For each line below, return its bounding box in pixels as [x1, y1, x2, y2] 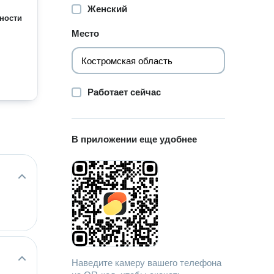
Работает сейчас [87, 87, 161, 97]
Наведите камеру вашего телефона [72, 257, 222, 268]
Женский [87, 4, 128, 14]
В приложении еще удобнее [72, 134, 198, 144]
